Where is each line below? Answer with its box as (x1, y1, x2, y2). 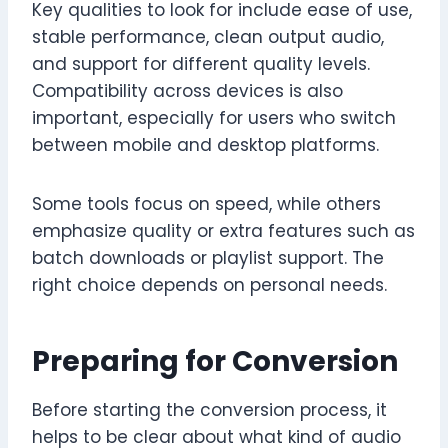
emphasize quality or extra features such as (32, 219, 415, 244)
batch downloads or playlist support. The (32, 246, 384, 271)
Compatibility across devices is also (32, 79, 343, 104)
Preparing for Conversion (32, 342, 398, 382)
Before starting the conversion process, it (32, 398, 387, 423)
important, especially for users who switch (32, 106, 396, 131)
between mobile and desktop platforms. (32, 133, 379, 158)
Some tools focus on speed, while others (32, 192, 381, 217)
